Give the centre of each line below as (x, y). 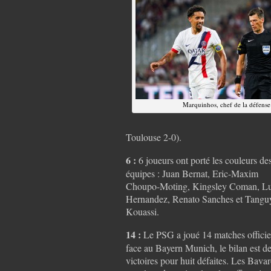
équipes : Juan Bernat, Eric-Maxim (192, 173)
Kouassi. (142, 211)
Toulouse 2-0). (154, 137)
